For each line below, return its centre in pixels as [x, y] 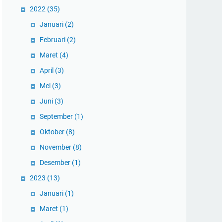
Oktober [53, 132]
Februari [53, 40]
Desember [56, 163]
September [57, 116]
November [56, 147]
